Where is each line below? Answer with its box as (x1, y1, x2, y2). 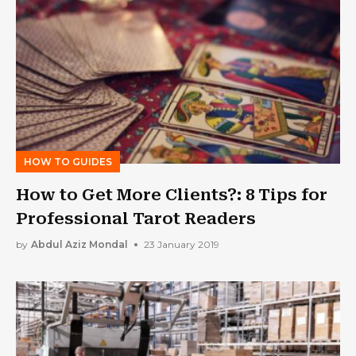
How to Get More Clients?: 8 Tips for (16, 184, 327, 204)
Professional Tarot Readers (16, 208, 256, 228)
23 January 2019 (144, 238, 219, 251)
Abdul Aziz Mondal (31, 238, 128, 251)
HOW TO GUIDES (24, 155, 112, 168)
